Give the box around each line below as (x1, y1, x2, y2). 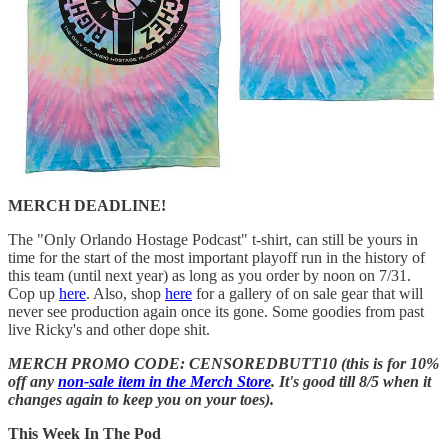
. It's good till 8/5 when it (271, 372, 431, 390)
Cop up (8, 284, 59, 302)
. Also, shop (86, 284, 165, 302)
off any (8, 372, 58, 390)
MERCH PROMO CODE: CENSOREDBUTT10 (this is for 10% (8, 354, 439, 372)
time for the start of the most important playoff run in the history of (8, 248, 425, 266)
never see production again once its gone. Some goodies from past (8, 302, 424, 320)
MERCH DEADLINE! (8, 196, 166, 214)
